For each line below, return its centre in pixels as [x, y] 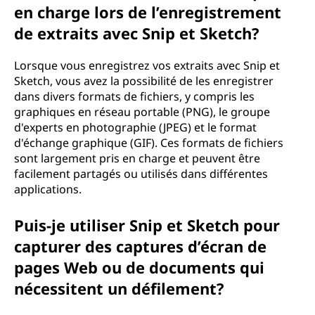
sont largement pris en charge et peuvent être [137, 158]
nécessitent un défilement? [119, 288]
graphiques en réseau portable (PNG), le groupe [142, 112]
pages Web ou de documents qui [139, 267]
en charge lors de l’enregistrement [148, 12]
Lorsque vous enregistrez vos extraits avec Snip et [147, 65]
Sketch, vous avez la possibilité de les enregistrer [144, 81]
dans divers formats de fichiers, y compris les [134, 96]
